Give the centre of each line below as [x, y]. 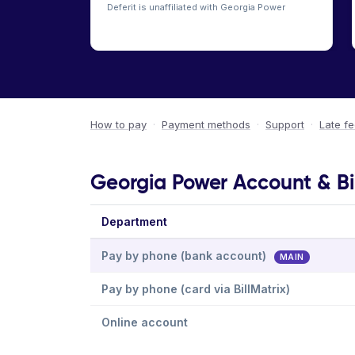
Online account [145, 322]
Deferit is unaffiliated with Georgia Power [196, 7]
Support [285, 124]
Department [134, 221]
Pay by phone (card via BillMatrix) [196, 289]
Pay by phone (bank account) [185, 256]
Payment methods [206, 124]
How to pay [118, 124]
